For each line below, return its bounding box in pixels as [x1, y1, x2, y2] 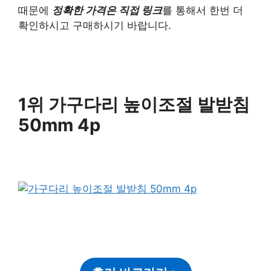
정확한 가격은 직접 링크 [52, 4, 162, 16]
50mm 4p [18, 114, 100, 135]
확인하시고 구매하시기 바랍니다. [18, 19, 171, 31]
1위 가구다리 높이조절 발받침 [18, 93, 250, 115]
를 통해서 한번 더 [162, 4, 243, 16]
